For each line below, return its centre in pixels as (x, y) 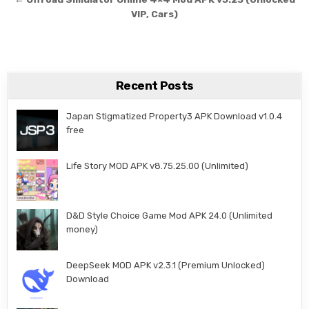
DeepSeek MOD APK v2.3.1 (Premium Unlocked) (166, 265)
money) (82, 229)
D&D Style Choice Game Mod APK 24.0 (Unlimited (170, 215)
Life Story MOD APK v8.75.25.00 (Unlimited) (158, 166)
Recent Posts (154, 85)
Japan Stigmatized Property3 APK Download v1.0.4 (175, 116)
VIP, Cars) (154, 13)
